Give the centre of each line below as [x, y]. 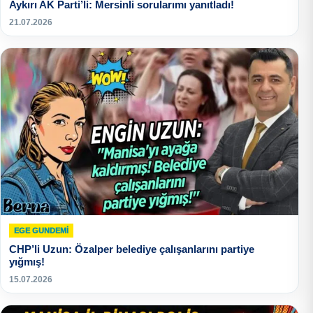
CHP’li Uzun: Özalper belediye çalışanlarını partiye [132, 249]
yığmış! [27, 262]
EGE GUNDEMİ [41, 231]
